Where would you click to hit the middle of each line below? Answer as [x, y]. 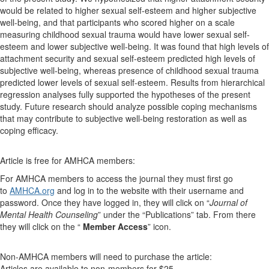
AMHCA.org [32, 190]
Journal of [228, 202]
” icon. [159, 226]
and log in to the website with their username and [150, 190]
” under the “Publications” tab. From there [177, 214]
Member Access [115, 226]
